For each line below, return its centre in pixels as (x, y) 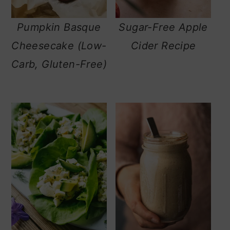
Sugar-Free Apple (163, 27)
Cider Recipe (163, 45)
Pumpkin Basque (59, 27)
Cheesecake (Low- (59, 45)
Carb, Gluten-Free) (59, 64)
